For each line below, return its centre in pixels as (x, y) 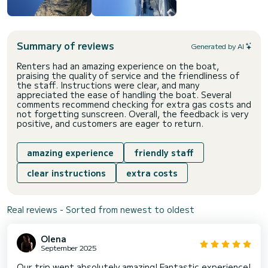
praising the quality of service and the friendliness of (128, 76)
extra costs (152, 173)
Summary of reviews (66, 46)
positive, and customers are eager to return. (110, 124)
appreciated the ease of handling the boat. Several (124, 95)
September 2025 (69, 248)
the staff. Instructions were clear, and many (108, 85)
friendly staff (164, 153)
